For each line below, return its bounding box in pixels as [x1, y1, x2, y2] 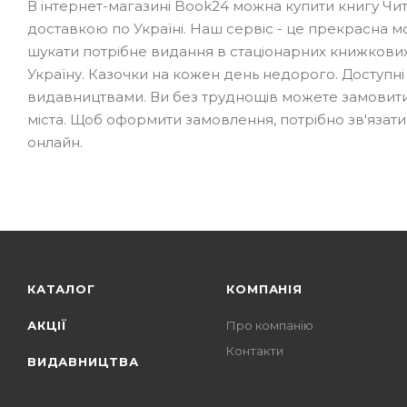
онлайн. [27, 133, 83, 151]
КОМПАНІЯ [226, 282, 303, 296]
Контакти [226, 343, 284, 358]
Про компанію [226, 318, 314, 333]
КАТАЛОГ [27, 282, 95, 296]
